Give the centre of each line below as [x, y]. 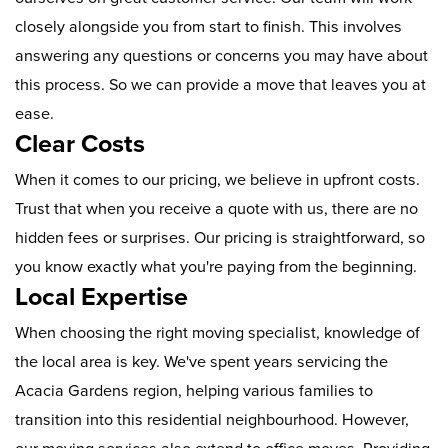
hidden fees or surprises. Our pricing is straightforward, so [220, 238]
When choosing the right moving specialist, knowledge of [217, 333]
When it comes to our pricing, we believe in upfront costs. [217, 180]
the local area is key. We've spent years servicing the [201, 362]
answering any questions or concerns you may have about [221, 56]
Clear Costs [80, 144]
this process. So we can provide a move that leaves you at [220, 85]
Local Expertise [101, 297]
